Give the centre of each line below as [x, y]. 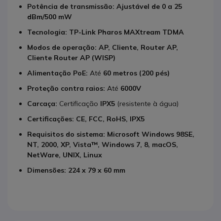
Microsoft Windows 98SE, [151, 134]
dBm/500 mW [50, 17]
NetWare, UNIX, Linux [65, 155]
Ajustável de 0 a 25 [149, 6]
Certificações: [51, 119]
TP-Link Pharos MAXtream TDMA [127, 32]
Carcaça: [42, 103]
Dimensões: [47, 170]
